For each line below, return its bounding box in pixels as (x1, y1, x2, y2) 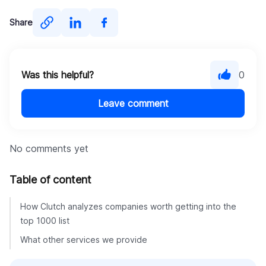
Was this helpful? (21, 69, 94, 81)
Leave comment (97, 97, 169, 110)
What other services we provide (20, 235, 147, 245)
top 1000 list (20, 216, 69, 226)
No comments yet (9, 142, 88, 155)
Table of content (9, 173, 91, 186)
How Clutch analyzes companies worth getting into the (20, 201, 236, 212)
